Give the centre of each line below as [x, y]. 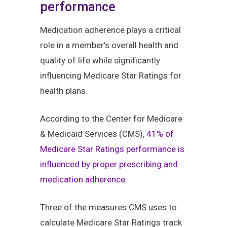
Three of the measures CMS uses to [108, 207]
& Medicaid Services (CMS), [93, 134]
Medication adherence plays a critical [110, 30]
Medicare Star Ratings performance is [112, 149]
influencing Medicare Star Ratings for [111, 76]
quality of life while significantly [100, 61]
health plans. [64, 91]
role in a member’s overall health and [109, 45]
